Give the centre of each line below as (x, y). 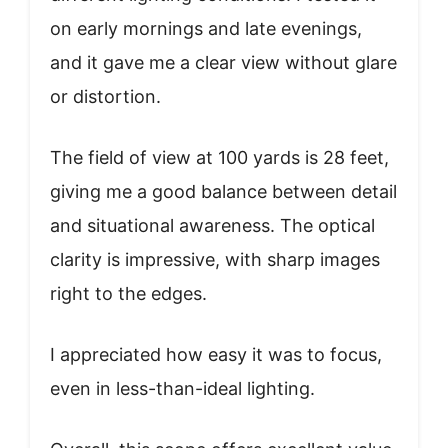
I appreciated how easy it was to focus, (216, 355)
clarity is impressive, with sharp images (215, 260)
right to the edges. (128, 294)
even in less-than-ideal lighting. (182, 389)
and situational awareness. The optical (212, 226)
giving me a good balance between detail (223, 192)
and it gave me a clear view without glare (223, 63)
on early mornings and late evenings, (206, 29)
